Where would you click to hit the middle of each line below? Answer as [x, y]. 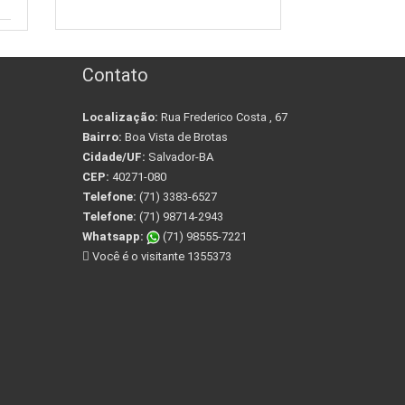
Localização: [120, 118]
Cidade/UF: [114, 157]
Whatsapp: [113, 237]
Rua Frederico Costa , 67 [223, 118]
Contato [115, 75]
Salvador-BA [179, 157]
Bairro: [102, 137]
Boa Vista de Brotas [175, 137]
